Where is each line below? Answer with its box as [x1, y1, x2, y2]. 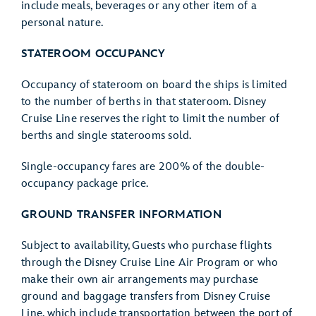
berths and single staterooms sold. [21, 129, 192, 142]
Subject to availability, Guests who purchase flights [21, 239, 272, 253]
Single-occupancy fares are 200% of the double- [21, 160, 265, 174]
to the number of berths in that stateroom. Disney [21, 95, 267, 109]
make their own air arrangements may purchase [21, 273, 258, 286]
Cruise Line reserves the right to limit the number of [21, 112, 280, 126]
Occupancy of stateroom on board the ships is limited [21, 78, 287, 92]
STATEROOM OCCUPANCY [21, 47, 165, 61]
